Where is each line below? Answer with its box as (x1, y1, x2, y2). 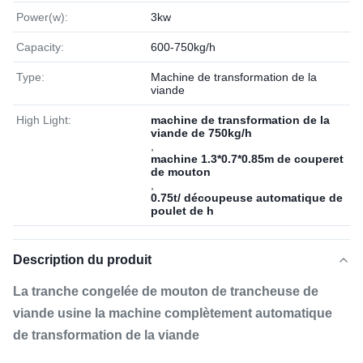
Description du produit (13, 253, 152, 267)
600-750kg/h (151, 41, 216, 53)
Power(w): (16, 11, 68, 23)
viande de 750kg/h (151, 126, 252, 139)
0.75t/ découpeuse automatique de (151, 191, 343, 204)
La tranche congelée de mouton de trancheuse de (13, 284, 318, 298)
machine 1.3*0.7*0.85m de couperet (151, 152, 344, 165)
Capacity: (16, 41, 64, 53)
